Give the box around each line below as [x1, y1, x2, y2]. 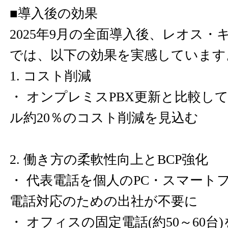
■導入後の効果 [10, 6, 98, 21]
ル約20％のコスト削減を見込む [10, 110, 198, 125]
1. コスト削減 [10, 69, 91, 83]
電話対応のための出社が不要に [10, 194, 198, 209]
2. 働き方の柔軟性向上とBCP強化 [10, 152, 208, 167]
